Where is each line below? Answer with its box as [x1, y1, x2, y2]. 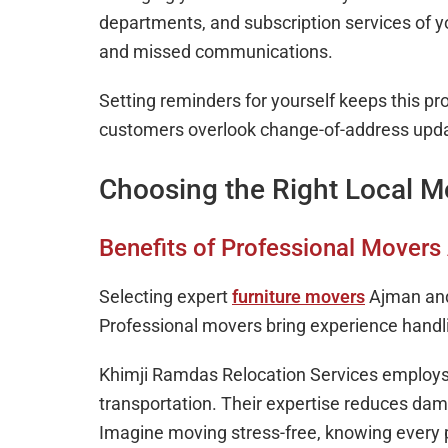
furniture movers [232, 286, 365, 307]
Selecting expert [99, 286, 232, 307]
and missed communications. [99, 41, 333, 62]
